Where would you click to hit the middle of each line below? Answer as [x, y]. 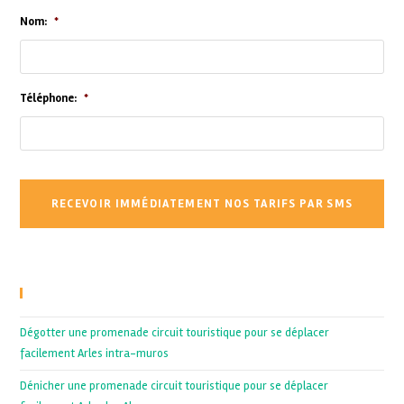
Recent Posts [66, 292]
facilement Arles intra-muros [95, 353]
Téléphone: [49, 98]
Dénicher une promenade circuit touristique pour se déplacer [174, 386]
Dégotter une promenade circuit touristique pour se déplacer [175, 332]
